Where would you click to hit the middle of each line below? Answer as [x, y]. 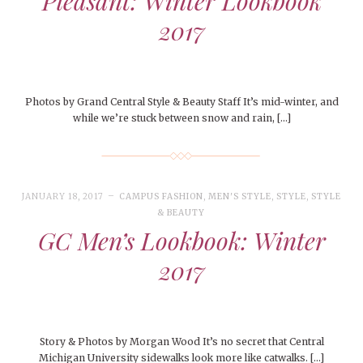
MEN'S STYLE [239, 197]
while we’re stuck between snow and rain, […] [181, 118]
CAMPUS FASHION [161, 197]
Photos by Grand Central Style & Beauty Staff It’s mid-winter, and [181, 102]
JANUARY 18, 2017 [62, 197]
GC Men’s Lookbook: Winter [181, 241]
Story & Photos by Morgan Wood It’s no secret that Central [181, 342]
